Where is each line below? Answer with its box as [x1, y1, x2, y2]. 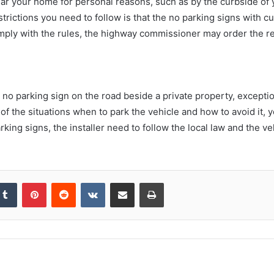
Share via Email [134, 177, 154, 188]
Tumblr [17, 177, 42, 188]
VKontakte [105, 177, 144, 188]
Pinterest [46, 177, 81, 188]
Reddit [75, 177, 100, 188]
